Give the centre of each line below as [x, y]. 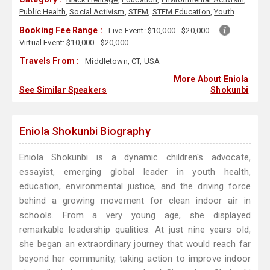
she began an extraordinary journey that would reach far [135, 244]
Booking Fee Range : [61, 30]
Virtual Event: [43, 43]
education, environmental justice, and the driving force [135, 187]
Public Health [42, 12]
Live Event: [128, 31]
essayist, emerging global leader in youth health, [135, 172]
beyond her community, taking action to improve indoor [135, 259]
